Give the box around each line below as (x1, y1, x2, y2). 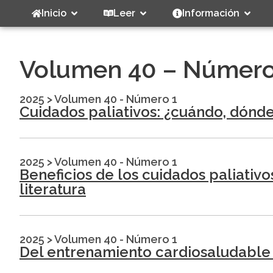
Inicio (41, 7, 66, 19)
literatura (19, 180, 86, 199)
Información (182, 7, 239, 19)
